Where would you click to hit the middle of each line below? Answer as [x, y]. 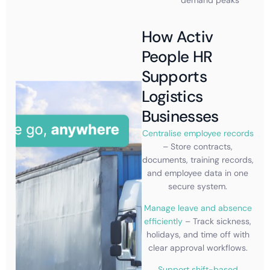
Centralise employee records [198, 133]
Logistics [172, 96]
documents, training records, [198, 159]
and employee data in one [198, 173]
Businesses [180, 116]
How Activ [177, 36]
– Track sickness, [217, 221]
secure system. [198, 186]
